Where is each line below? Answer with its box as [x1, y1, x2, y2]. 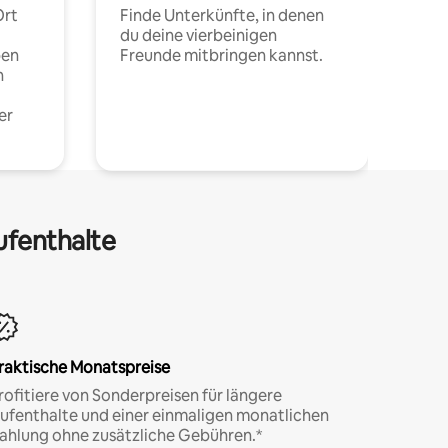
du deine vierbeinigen [120, 24, 277, 46]
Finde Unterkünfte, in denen [120, 4, 324, 26]
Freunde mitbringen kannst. [120, 44, 323, 66]
